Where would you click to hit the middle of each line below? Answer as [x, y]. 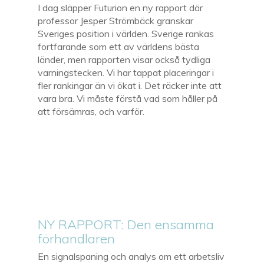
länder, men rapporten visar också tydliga [124, 59]
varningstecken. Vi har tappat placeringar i [126, 72]
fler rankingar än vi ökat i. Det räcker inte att [130, 85]
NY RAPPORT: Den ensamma [126, 224]
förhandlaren [77, 238]
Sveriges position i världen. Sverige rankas [126, 33]
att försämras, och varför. [91, 111]
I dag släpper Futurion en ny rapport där [121, 7]
